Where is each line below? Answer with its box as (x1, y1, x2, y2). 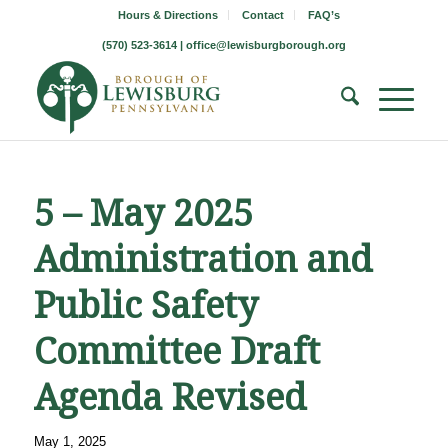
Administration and (33, 238, 372, 281)
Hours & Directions (117, 9, 218, 21)
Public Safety (33, 284, 258, 327)
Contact (241, 9, 284, 21)
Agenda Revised (33, 376, 306, 419)
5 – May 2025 (33, 192, 253, 235)
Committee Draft (33, 330, 320, 373)
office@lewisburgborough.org (185, 39, 346, 51)
